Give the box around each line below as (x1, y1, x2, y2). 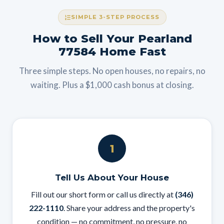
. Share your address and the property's (63, 203, 195, 212)
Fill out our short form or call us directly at (30, 189, 175, 199)
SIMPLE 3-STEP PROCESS (70, 13, 159, 20)
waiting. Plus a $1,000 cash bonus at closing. (30, 79, 194, 90)
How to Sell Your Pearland (32, 31, 192, 45)
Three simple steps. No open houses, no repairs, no (18, 65, 205, 76)
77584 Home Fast (58, 44, 166, 58)
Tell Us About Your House (55, 172, 169, 182)
